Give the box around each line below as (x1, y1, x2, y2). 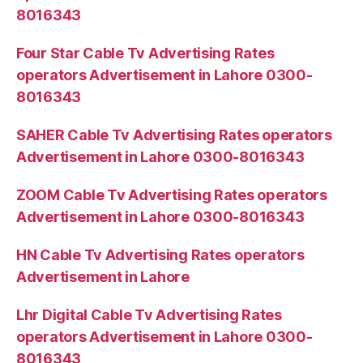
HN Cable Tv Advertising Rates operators (16, 246, 305, 264)
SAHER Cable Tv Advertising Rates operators (16, 126, 332, 144)
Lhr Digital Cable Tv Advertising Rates (16, 306, 282, 324)
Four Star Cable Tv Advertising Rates (16, 45, 275, 62)
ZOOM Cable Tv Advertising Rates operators (16, 186, 327, 204)
